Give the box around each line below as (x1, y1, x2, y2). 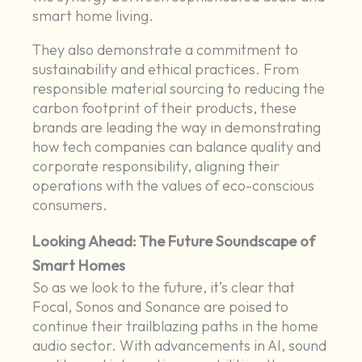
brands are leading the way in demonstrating (32, 118, 322, 137)
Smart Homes (32, 256, 126, 276)
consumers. (32, 196, 108, 215)
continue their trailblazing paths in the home (32, 317, 319, 336)
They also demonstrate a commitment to (32, 40, 299, 60)
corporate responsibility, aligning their (32, 157, 280, 176)
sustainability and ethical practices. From (32, 60, 300, 79)
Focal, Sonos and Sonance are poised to (32, 297, 289, 317)
